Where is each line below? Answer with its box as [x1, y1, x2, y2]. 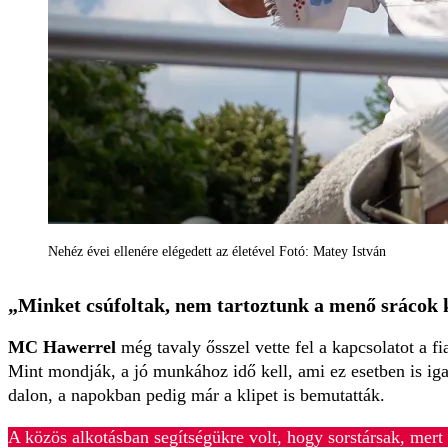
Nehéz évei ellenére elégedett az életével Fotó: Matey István [48, 244, 386, 260]
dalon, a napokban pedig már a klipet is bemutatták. [8, 384, 385, 405]
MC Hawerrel [8, 336, 121, 357]
